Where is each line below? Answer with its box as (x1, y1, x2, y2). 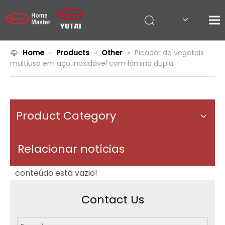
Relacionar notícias (18, 141, 125, 157)
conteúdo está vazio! (15, 167, 97, 179)
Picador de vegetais (135, 48, 204, 58)
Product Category (16, 108, 116, 124)
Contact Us (81, 192, 144, 207)
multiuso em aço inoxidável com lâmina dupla (10, 58, 173, 68)
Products (56, 48, 89, 58)
